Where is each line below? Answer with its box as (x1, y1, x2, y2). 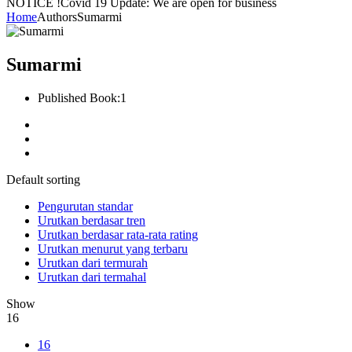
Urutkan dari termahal (38, 270, 146, 284)
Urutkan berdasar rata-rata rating (38, 228, 198, 242)
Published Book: (38, 91, 120, 105)
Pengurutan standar (38, 200, 133, 214)
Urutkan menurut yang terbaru (38, 242, 188, 256)
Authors (37, 10, 77, 24)
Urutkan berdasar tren (38, 214, 145, 228)
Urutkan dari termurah (38, 256, 148, 270)
